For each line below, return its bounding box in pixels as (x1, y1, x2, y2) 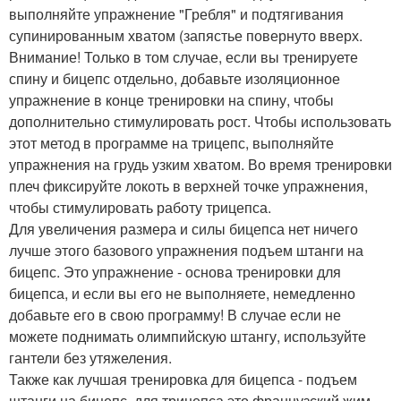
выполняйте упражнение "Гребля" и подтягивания (9, 3, 344, 24)
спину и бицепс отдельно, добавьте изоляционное (9, 67, 340, 89)
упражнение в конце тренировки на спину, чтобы (9, 89, 334, 110)
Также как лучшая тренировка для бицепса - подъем (9, 368, 357, 389)
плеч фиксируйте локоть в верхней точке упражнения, (9, 175, 368, 196)
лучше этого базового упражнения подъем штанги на (9, 239, 363, 260)
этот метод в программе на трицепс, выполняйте (9, 132, 334, 153)
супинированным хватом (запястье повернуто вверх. (9, 24, 363, 46)
